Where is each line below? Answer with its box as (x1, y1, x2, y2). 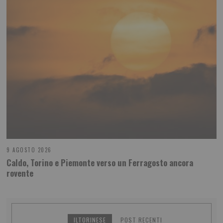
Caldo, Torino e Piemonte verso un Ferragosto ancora (6, 156, 194, 169)
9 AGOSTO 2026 (6, 146, 52, 154)
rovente (6, 166, 34, 179)
